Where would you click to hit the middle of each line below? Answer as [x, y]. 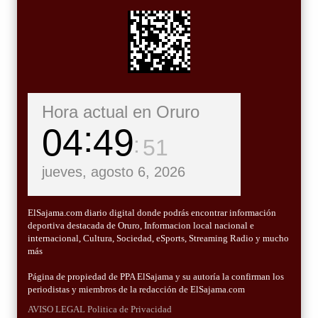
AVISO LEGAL [56, 309]
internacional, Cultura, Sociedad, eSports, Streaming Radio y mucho [158, 238]
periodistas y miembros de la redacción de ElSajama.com [136, 290]
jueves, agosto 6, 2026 [114, 172]
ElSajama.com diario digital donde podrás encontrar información [152, 213]
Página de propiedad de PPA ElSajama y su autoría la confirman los [156, 277]
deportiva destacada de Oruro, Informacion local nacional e [141, 226]
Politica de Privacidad [130, 309]
